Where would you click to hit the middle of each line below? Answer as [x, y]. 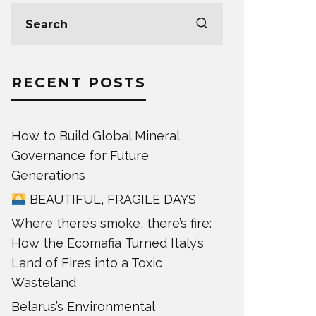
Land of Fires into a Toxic [87, 263]
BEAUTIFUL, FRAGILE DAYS [111, 199]
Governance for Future [80, 156]
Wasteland [45, 282]
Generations [50, 175]
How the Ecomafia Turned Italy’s [108, 243]
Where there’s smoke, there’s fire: [111, 223]
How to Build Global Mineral [95, 136]
